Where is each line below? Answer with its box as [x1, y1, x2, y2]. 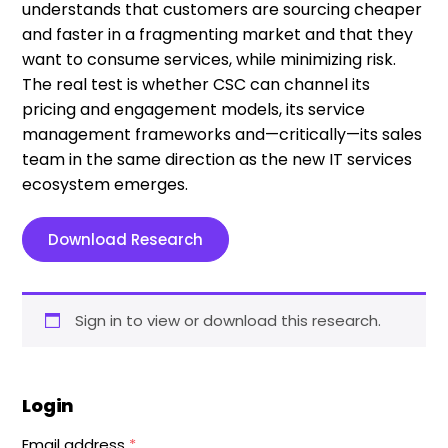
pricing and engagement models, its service [22, 98, 366, 121]
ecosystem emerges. [22, 173, 189, 196]
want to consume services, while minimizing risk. [22, 48, 397, 71]
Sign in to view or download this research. [74, 310, 381, 331]
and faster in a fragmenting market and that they [22, 23, 414, 46]
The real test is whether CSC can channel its [22, 73, 371, 96]
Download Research [48, 229, 204, 250]
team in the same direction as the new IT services [22, 148, 413, 171]
